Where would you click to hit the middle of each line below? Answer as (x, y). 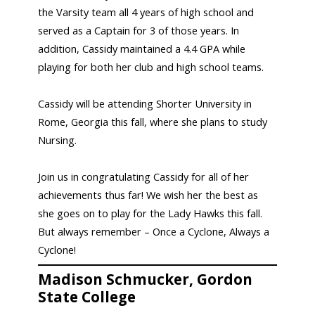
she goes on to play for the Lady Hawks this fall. (150, 213)
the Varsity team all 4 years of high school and (146, 12)
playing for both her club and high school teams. (151, 67)
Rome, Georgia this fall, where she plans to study (153, 122)
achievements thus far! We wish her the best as (148, 195)
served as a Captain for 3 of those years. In (139, 30)
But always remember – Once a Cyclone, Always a (154, 231)
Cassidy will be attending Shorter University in (145, 103)
